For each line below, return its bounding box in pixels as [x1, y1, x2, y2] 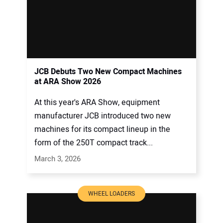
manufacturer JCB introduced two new [34, 110, 171, 122]
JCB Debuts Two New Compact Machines [34, 65, 182, 78]
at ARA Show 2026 [34, 75, 101, 88]
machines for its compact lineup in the [34, 123, 170, 136]
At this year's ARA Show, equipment [34, 97, 160, 109]
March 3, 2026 [34, 153, 81, 165]
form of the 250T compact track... [34, 137, 153, 149]
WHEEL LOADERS [88, 189, 135, 199]
